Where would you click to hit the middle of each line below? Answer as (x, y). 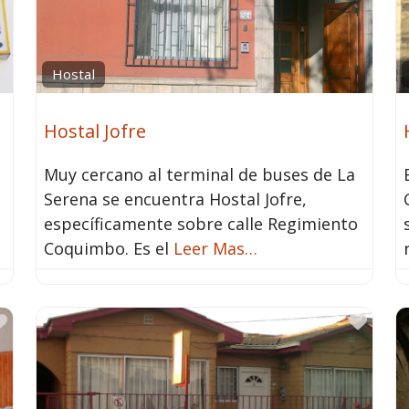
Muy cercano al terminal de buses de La (199, 174)
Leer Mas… (215, 248)
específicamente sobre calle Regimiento (200, 223)
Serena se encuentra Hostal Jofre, (175, 199)
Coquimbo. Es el (108, 248)
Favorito (41, 320)
